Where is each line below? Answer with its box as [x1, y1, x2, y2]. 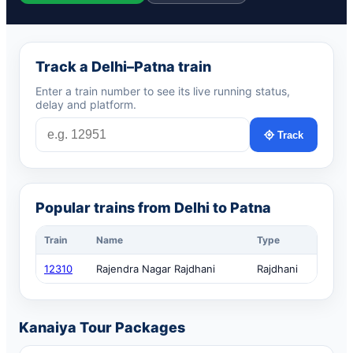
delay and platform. [35, 98, 136, 111]
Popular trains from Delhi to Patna [35, 199, 271, 216]
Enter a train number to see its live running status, [35, 84, 290, 98]
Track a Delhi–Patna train [35, 58, 211, 75]
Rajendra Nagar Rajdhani [96, 262, 215, 275]
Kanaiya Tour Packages [19, 319, 185, 336]
